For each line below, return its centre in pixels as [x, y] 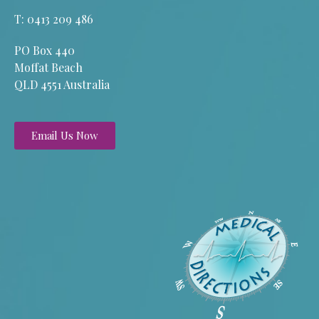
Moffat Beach [48, 67]
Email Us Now [65, 135]
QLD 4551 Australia [62, 84]
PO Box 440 [45, 50]
